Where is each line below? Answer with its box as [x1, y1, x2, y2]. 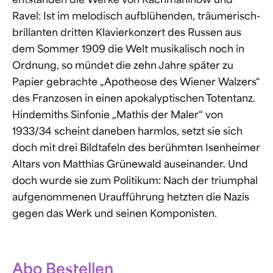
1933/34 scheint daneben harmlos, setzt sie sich [12, 127, 243, 138]
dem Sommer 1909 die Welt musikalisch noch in [12, 45, 244, 55]
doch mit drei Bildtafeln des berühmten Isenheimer [12, 144, 260, 154]
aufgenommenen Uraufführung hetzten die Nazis [12, 193, 249, 204]
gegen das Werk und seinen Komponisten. [12, 210, 217, 220]
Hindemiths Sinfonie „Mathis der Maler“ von [12, 111, 223, 121]
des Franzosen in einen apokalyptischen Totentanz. [12, 94, 255, 105]
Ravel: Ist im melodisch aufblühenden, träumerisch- [12, 12, 261, 23]
